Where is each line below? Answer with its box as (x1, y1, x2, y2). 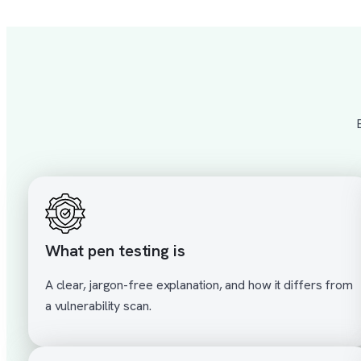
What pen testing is (44, 240, 185, 262)
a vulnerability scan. (44, 297, 151, 315)
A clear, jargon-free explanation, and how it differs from (44, 276, 354, 294)
